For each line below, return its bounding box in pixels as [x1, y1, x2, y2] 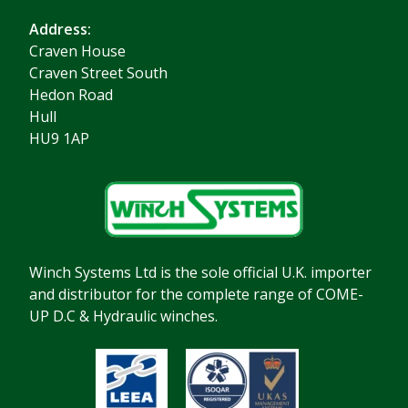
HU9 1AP [29, 128, 89, 149]
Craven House [29, 41, 126, 62]
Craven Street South [29, 63, 168, 84]
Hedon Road [29, 85, 113, 106]
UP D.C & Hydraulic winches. [29, 306, 218, 327]
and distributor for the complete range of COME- [29, 284, 363, 305]
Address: [29, 19, 91, 40]
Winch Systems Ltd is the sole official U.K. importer [29, 262, 372, 283]
